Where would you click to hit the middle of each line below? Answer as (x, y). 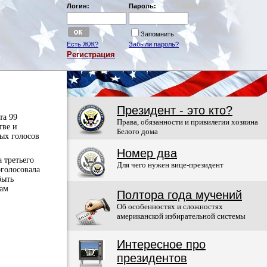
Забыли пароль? (154, 44)
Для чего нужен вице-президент (170, 165)
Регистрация (91, 55)
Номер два (147, 153)
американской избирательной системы (181, 216)
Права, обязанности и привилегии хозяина (187, 122)
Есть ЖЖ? (83, 44)
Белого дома (137, 131)
